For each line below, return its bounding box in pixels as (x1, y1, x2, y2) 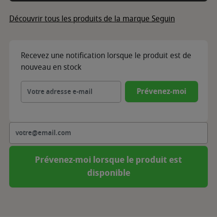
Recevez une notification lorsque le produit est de (21, 50, 191, 62)
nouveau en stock (21, 62, 81, 74)
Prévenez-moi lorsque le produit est (35, 154, 182, 167)
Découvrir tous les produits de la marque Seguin (9, 13, 175, 25)
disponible (87, 167, 130, 180)
